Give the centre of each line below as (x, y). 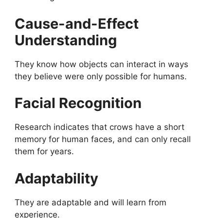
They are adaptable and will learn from (91, 202)
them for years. (44, 152)
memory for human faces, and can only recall (103, 139)
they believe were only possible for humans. (101, 76)
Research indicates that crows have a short (100, 127)
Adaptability (56, 178)
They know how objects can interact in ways (101, 64)
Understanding (66, 40)
